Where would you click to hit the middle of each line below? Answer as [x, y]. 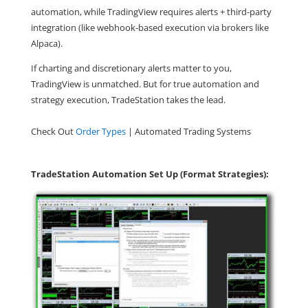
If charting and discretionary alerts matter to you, [131, 68]
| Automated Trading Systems [188, 132]
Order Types [100, 132]
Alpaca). [46, 44]
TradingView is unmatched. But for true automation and [145, 84]
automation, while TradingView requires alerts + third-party [151, 12]
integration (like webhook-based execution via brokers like [150, 28]
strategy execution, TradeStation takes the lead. [128, 100]
